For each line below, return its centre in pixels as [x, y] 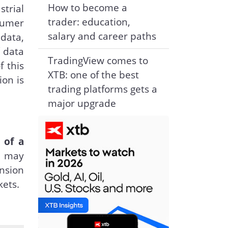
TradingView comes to [98, 61]
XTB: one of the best [93, 75]
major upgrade [82, 103]
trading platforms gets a [102, 89]
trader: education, [89, 22]
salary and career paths [102, 36]
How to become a [87, 8]
